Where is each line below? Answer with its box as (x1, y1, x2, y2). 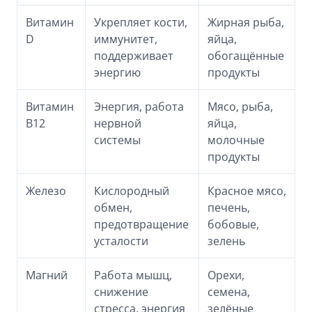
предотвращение (94, 217, 189, 232)
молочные (208, 132, 265, 148)
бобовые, (208, 217, 259, 232)
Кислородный (94, 183, 169, 198)
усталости (94, 233, 148, 249)
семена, (208, 284, 250, 299)
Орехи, (208, 267, 244, 283)
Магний (26, 267, 68, 283)
